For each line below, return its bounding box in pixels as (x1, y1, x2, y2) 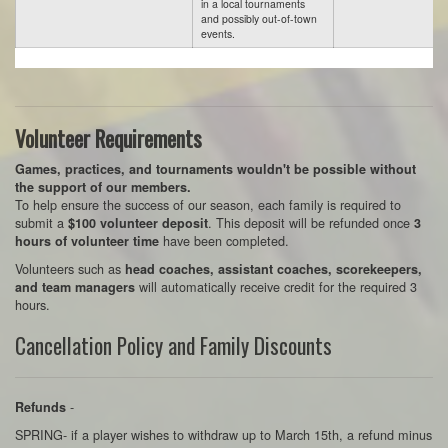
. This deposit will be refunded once (208, 213, 414, 232)
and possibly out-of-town (201, 11, 317, 26)
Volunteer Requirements (15, 123, 202, 154)
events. (201, 26, 235, 41)
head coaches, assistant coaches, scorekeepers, (125, 260, 422, 278)
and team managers (15, 278, 135, 296)
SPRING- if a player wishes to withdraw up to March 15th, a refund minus (15, 425, 432, 444)
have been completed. (159, 231, 289, 250)
